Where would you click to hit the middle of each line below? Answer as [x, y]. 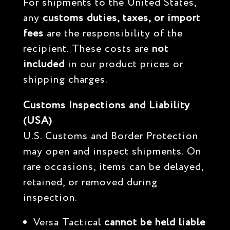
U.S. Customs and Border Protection [110, 136]
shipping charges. [65, 80]
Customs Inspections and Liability [106, 106]
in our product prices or [124, 64]
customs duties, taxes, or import [121, 18]
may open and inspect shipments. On [112, 152]
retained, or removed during [90, 183]
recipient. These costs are [87, 49]
